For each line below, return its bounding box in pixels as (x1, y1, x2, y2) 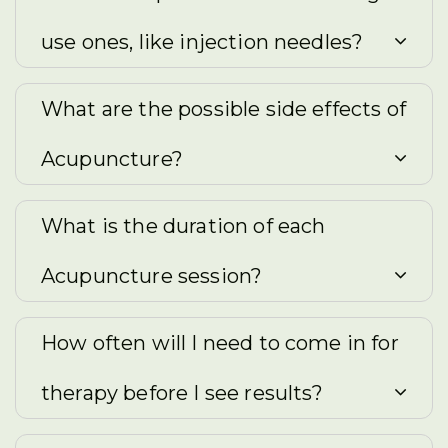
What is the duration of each (41, 214, 326, 238)
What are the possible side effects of (41, 97, 406, 121)
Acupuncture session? (41, 264, 263, 288)
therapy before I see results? (41, 381, 324, 405)
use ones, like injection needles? (41, 30, 364, 54)
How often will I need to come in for (41, 331, 399, 355)
